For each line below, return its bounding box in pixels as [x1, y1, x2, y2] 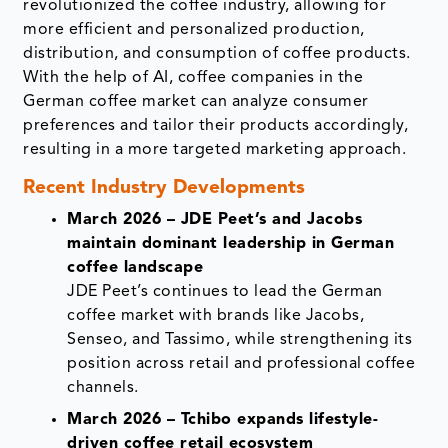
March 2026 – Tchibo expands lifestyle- [67, 412, 379, 429]
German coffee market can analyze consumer [23, 94, 369, 111]
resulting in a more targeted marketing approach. [23, 142, 407, 159]
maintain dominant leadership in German [67, 236, 395, 253]
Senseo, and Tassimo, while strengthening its [67, 332, 413, 349]
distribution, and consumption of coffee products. [23, 46, 411, 63]
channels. [67, 380, 139, 397]
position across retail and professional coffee [67, 356, 416, 373]
